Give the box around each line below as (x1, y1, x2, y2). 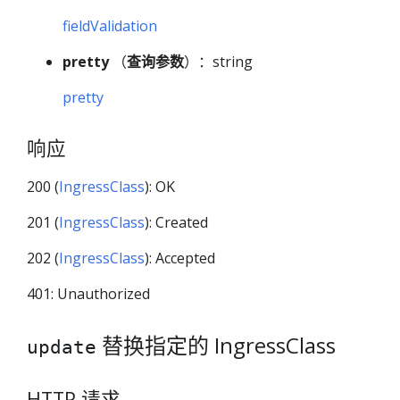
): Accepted (145, 247, 215, 268)
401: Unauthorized (27, 283, 150, 304)
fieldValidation (62, 16, 157, 37)
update (27, 336, 96, 358)
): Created (145, 212, 208, 232)
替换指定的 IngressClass (96, 329, 336, 360)
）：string (184, 52, 253, 72)
